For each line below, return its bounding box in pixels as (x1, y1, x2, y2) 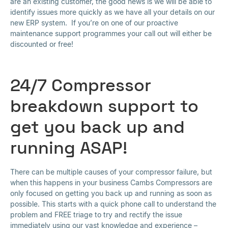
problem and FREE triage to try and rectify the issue (10, 210, 182, 219)
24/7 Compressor (10, 73, 151, 96)
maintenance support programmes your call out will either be (10, 29, 212, 38)
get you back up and (10, 115, 185, 138)
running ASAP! (10, 136, 127, 159)
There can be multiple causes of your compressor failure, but (10, 167, 212, 176)
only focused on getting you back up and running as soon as (10, 188, 212, 197)
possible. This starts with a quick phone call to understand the (10, 199, 216, 208)
